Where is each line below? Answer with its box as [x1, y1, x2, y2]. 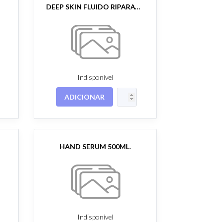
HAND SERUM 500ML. [59, 142, 131, 151]
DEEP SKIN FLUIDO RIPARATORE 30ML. [135, 2, 141, 11]
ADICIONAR [64, 92, 105, 101]
